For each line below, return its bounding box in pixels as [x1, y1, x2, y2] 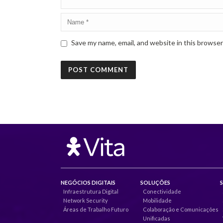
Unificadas [143, 215, 170, 222]
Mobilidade [143, 197, 172, 204]
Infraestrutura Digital [63, 188, 118, 195]
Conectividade [143, 188, 181, 195]
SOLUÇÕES [140, 179, 170, 186]
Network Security [63, 197, 108, 204]
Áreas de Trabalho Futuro [63, 206, 128, 213]
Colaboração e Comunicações [143, 206, 219, 213]
